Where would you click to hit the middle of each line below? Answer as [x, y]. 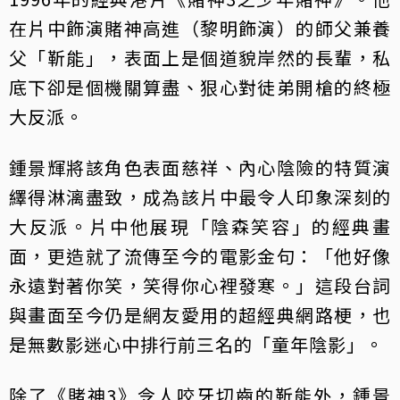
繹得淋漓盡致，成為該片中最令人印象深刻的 [200, 197]
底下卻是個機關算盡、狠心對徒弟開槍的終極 [200, 87]
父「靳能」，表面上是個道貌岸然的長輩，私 [200, 58]
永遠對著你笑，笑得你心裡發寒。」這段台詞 [200, 286]
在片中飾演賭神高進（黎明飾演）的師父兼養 [200, 29]
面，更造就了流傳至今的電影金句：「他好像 [200, 256]
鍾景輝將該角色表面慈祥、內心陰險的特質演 [200, 168]
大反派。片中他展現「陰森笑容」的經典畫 [200, 227]
